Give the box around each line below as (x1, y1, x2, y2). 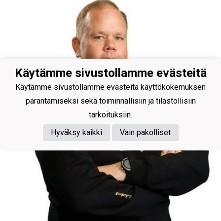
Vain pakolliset (119, 127, 171, 137)
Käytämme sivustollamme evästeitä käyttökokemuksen (15, 82, 206, 92)
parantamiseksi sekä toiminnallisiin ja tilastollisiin (25, 96, 196, 106)
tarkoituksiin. (89, 110, 132, 119)
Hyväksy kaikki (50, 127, 102, 137)
